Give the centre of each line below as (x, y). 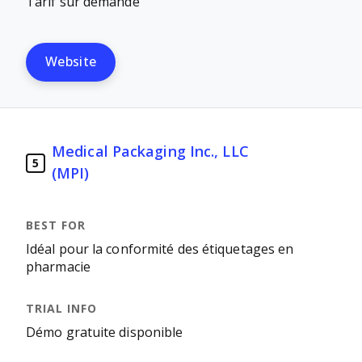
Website (71, 62)
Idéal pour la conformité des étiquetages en (160, 249)
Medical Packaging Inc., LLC (150, 152)
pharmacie (58, 267)
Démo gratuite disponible (105, 333)
